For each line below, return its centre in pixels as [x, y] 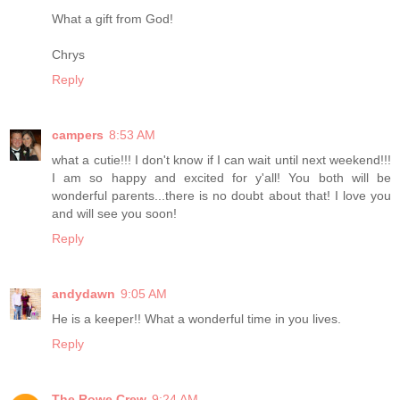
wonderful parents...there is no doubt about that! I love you [221, 196]
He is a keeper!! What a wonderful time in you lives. [196, 319]
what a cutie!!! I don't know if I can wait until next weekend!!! [221, 160]
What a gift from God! [112, 19]
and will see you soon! [114, 214]
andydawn [83, 294]
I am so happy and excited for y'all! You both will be [221, 178]
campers [78, 135]
